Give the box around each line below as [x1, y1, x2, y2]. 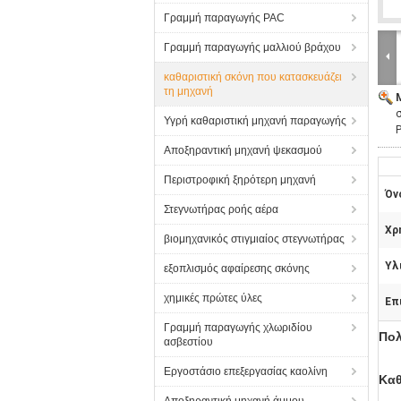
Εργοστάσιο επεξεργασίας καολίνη [164, 365, 328, 378]
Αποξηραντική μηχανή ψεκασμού [164, 144, 322, 157]
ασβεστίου [164, 336, 213, 348]
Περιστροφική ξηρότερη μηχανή [164, 174, 316, 186]
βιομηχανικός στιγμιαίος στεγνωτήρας [164, 233, 345, 245]
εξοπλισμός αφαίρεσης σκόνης [164, 262, 310, 275]
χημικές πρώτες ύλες [164, 292, 262, 304]
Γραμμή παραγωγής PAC [164, 12, 285, 24]
